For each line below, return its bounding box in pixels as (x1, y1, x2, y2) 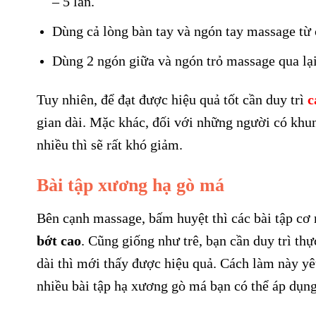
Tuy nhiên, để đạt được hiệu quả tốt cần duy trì (37, 91, 308, 107)
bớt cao (37, 233, 81, 249)
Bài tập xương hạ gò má (37, 174, 224, 195)
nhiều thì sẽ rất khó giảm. (37, 136, 183, 152)
